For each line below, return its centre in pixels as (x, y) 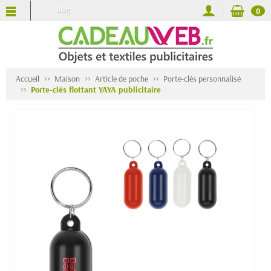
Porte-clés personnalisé (202, 79)
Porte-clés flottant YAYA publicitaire (96, 90)
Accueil (28, 79)
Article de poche (122, 79)
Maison (67, 79)
